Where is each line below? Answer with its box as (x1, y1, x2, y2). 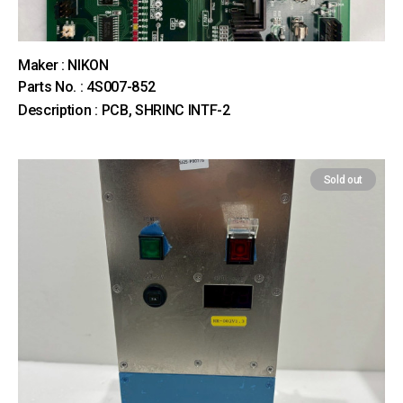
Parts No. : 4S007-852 (18, 78, 156, 95)
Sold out (323, 174, 363, 186)
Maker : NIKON (18, 57, 109, 74)
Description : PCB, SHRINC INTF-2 (18, 102, 230, 119)
